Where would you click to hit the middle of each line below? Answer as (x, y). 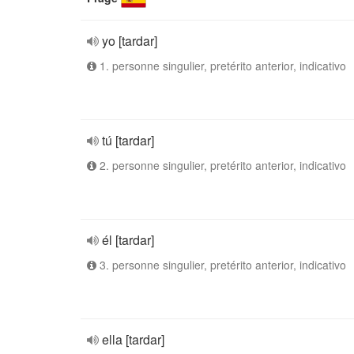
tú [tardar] (128, 140)
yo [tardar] (130, 41)
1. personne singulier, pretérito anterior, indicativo (221, 66)
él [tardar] (128, 240)
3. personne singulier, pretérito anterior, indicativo (221, 265)
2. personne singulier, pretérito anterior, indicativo (221, 165)
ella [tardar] (133, 339)
